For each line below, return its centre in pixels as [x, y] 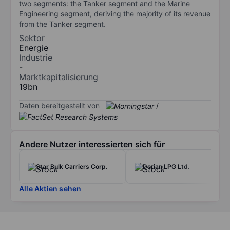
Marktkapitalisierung [59, 77]
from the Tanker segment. [62, 24]
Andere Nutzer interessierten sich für [92, 145]
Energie [34, 47]
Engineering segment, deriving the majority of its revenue [115, 13]
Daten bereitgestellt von [59, 105]
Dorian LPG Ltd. [166, 167]
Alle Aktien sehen [50, 189]
